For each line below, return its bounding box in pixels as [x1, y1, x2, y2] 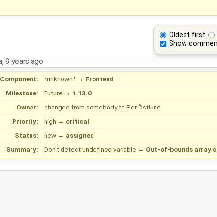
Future [44, 89, 62, 97]
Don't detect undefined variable [44, 145, 136, 154]
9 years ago [5, 57, 43, 66]
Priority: [12, 117, 39, 125]
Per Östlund [126, 103, 161, 111]
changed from [44, 103, 86, 111]
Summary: [6, 145, 39, 154]
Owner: [16, 103, 39, 111]
